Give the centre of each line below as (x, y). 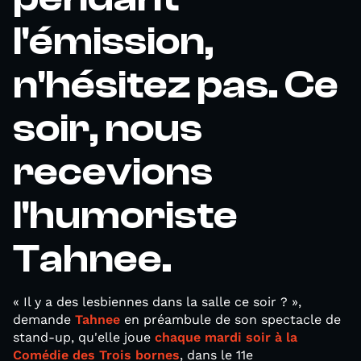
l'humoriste (125, 215)
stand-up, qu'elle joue (84, 337)
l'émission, (113, 41)
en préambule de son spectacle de (230, 320)
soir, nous (108, 128)
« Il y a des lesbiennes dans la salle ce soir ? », (157, 302)
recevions (113, 172)
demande (44, 320)
